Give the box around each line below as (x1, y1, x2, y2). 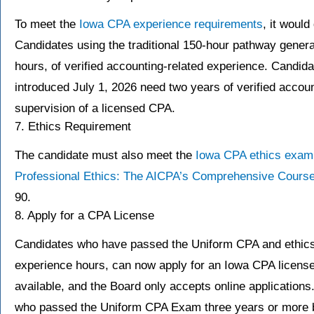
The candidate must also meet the (15, 149, 196, 163)
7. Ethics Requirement (15, 120, 131, 134)
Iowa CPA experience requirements (79, 18, 263, 32)
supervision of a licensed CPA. (15, 102, 175, 116)
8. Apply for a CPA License (15, 209, 154, 223)
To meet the (15, 18, 79, 32)
